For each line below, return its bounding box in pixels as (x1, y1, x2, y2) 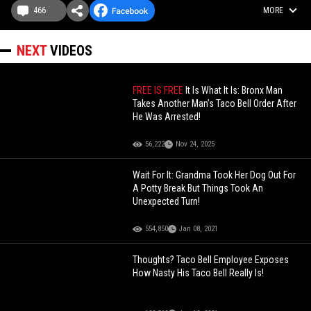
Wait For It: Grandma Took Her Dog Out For (133, 169, 296, 180)
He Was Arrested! (133, 110, 201, 122)
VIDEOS (50, 42, 92, 59)
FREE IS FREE (133, 84, 186, 96)
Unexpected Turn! (133, 195, 201, 207)
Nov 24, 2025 (176, 139, 215, 149)
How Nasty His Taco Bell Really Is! (133, 267, 264, 278)
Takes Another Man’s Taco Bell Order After (133, 97, 297, 109)
